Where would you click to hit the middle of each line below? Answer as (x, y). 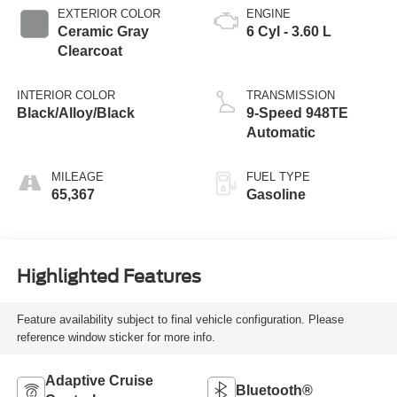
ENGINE (269, 14)
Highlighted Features (109, 276)
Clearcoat (90, 51)
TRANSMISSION (291, 96)
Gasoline (276, 195)
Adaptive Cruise (99, 380)
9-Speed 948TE (297, 113)
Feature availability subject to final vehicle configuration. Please (180, 319)
